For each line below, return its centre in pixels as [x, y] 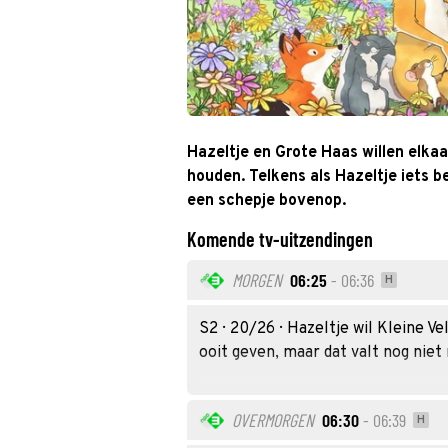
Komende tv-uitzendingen [280, 239]
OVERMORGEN [273, 420]
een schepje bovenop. [266, 201]
